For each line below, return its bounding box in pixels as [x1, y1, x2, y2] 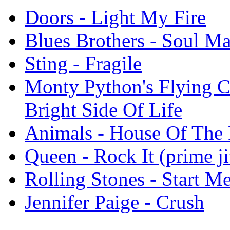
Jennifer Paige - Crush [25, 191, 204, 213]
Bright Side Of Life [25, 99, 182, 121]
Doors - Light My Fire [25, 6, 206, 28]
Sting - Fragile [25, 52, 142, 74]
